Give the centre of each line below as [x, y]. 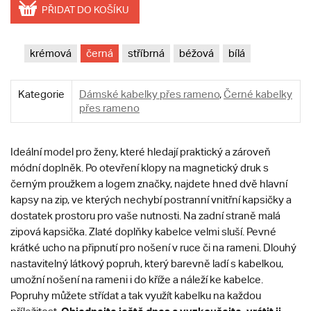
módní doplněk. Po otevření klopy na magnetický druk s [140, 168]
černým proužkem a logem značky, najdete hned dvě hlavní [149, 184]
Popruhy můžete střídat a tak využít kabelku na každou [136, 296]
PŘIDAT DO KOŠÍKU [85, 10]
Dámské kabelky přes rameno [149, 94]
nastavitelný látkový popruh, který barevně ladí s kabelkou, [147, 264]
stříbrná [146, 53]
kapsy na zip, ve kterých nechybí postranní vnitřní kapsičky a [151, 200]
